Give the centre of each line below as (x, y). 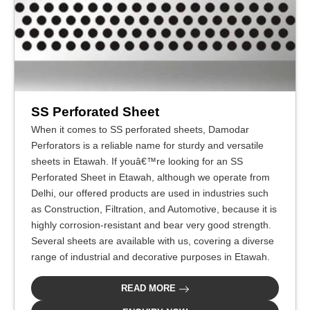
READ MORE (149, 289)
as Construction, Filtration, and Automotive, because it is (154, 209)
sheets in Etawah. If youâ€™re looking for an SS (137, 162)
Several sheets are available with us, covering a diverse (153, 241)
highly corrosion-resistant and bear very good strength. (151, 225)
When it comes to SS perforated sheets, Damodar (140, 130)
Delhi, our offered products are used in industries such (150, 193)
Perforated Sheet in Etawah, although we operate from (151, 177)
